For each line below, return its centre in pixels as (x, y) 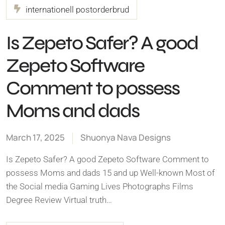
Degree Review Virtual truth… (59, 200)
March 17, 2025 (35, 137)
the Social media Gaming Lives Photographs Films (100, 186)
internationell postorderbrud (77, 9)
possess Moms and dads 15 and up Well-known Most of (110, 173)
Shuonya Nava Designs (126, 137)
